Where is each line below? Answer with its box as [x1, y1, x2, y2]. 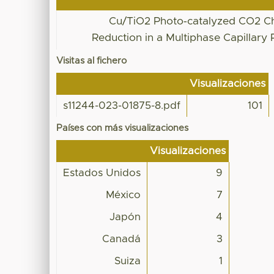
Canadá [102, 234, 141, 244]
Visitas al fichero [56, 56, 127, 65]
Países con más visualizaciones [56, 123, 189, 133]
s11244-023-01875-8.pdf [63, 100, 181, 111]
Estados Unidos [63, 168, 141, 178]
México [106, 190, 141, 200]
